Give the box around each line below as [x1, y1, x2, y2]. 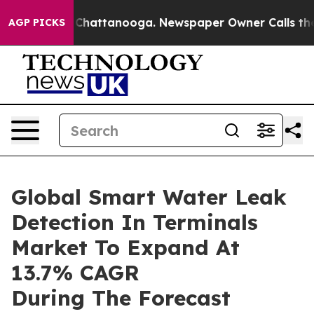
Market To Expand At [11, 234, 240, 261]
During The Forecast [11, 285, 231, 311]
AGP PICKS [8, 16, 65, 29]
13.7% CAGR [11, 259, 139, 286]
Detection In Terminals [11, 209, 258, 235]
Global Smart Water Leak [11, 184, 287, 210]
